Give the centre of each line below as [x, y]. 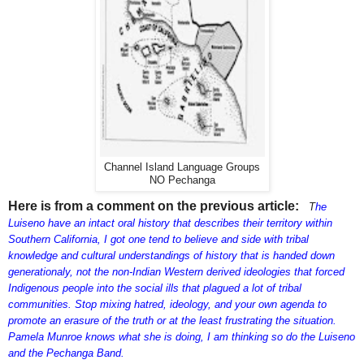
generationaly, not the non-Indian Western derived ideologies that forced [176, 272]
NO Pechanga [182, 181]
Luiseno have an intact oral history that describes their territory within [170, 223]
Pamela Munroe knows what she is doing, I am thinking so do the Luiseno [182, 337]
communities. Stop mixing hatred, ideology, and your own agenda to [167, 305]
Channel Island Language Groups [182, 168]
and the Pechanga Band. [66, 353]
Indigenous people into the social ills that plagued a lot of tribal [155, 288]
